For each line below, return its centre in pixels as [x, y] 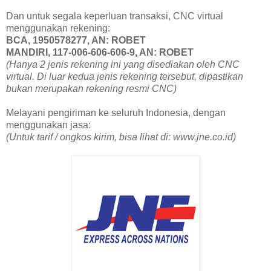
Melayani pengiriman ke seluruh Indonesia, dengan [116, 113]
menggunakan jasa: [48, 125]
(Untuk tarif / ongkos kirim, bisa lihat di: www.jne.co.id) [121, 137]
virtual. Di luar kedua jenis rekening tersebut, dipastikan [125, 76]
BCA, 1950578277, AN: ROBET [76, 40]
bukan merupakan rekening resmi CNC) [91, 88]
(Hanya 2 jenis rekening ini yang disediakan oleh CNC [123, 64]
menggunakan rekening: [58, 28]
